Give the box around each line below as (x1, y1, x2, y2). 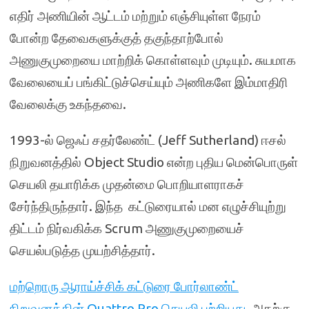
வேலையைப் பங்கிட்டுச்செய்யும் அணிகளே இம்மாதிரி (10, 74, 288, 90)
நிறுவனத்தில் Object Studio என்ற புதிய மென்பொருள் (10, 154, 298, 170)
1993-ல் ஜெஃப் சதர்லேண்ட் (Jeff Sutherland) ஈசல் (10, 132, 286, 148)
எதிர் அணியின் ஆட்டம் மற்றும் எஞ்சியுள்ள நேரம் (10, 8, 261, 23)
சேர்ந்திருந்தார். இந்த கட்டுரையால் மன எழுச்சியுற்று (10, 199, 286, 214)
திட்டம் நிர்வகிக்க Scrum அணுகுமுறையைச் (10, 221, 244, 236)
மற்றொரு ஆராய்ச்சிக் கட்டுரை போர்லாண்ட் (10, 279, 239, 294)
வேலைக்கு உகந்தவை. (10, 97, 126, 112)
